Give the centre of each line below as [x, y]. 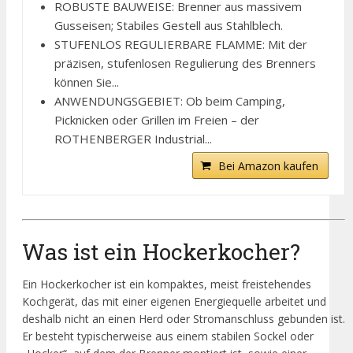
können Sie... [87, 82]
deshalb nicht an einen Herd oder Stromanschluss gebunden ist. [184, 318]
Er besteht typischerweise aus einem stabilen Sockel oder [168, 336]
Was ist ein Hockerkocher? [161, 251]
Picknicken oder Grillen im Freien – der [157, 120]
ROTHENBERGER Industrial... [133, 139]
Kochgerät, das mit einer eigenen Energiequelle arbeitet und [174, 301]
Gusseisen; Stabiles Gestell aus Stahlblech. [169, 26]
